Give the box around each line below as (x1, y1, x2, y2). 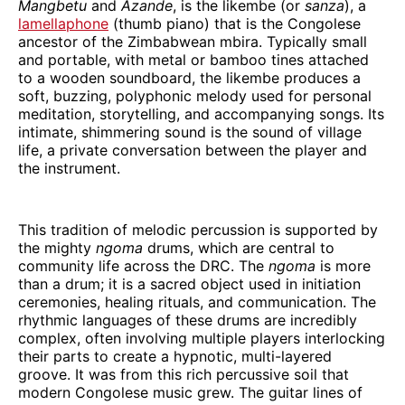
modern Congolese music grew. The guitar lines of (18, 382, 363, 401)
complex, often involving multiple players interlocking (18, 328, 385, 347)
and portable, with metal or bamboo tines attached (18, 50, 369, 69)
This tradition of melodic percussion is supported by (18, 220, 378, 239)
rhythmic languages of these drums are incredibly (18, 310, 357, 329)
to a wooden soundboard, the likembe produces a (18, 68, 361, 87)
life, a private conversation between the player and (18, 140, 367, 159)
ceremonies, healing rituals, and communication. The (18, 292, 376, 311)
